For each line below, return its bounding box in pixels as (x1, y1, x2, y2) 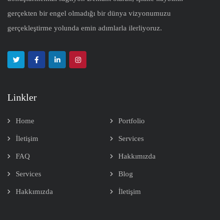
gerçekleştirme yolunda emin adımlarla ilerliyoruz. (7, 24, 162, 32)
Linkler (7, 92, 37, 103)
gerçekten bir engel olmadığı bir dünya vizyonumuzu (7, 9, 171, 18)
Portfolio (118, 117, 145, 125)
